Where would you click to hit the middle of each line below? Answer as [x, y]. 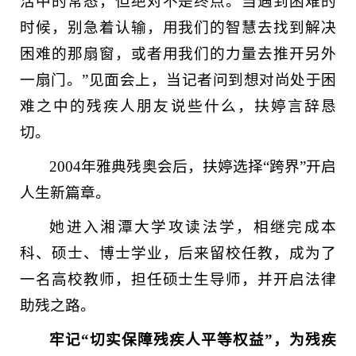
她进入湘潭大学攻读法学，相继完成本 [193, 227]
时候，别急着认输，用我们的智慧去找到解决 [178, 27]
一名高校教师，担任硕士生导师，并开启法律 [178, 279]
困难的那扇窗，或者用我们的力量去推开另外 [178, 54]
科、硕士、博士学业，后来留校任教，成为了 [178, 253]
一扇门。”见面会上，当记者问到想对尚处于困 [178, 80]
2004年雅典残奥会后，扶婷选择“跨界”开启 [193, 166]
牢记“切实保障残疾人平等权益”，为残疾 [193, 340]
